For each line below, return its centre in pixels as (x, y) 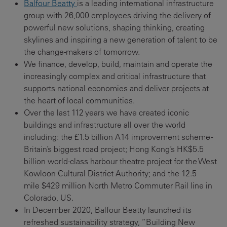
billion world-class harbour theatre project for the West (120, 161)
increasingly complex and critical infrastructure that (115, 76)
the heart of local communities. (81, 101)
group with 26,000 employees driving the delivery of (117, 15)
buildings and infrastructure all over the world (105, 125)
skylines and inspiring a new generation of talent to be (121, 40)
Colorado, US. (50, 198)
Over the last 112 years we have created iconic (106, 113)
